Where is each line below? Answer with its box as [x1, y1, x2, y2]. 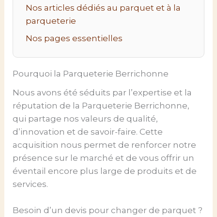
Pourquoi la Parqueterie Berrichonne [13, 69, 169, 79]
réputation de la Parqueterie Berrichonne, [13, 100, 190, 110]
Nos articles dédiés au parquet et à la [25, 3, 181, 13]
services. [13, 179, 48, 189]
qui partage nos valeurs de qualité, [13, 113, 158, 124]
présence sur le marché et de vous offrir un [13, 153, 195, 163]
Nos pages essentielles [25, 33, 123, 43]
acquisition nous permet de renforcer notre [13, 139, 197, 150]
